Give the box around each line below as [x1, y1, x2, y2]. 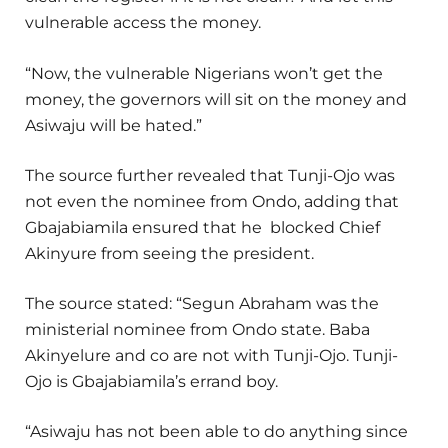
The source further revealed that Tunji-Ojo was [25, 165, 395, 185]
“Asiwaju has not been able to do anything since [25, 422, 408, 442]
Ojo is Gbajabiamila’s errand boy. [25, 371, 282, 391]
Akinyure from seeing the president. [25, 243, 314, 263]
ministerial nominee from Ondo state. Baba [25, 319, 370, 339]
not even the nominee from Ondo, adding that [25, 191, 403, 211]
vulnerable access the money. [25, 13, 261, 33]
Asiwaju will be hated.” [25, 115, 202, 135]
